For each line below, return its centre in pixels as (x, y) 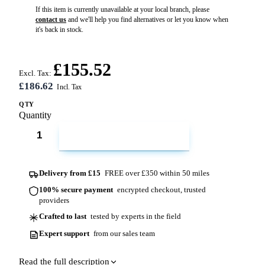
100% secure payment (76, 190)
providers (54, 201)
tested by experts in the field (135, 216)
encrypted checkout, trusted (160, 190)
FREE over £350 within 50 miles (156, 173)
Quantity (35, 115)
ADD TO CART (132, 138)
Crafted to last (63, 216)
